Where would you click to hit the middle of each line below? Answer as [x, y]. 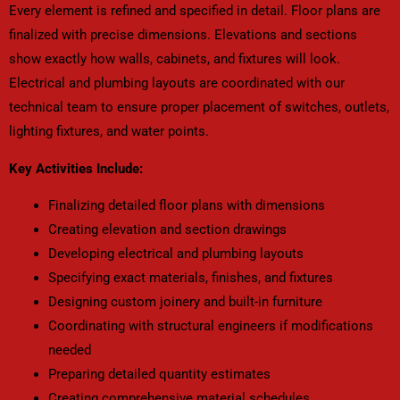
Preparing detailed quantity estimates [159, 375]
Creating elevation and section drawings [167, 230]
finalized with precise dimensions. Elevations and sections [183, 35]
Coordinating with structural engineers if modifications [210, 326]
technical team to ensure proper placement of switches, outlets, [199, 108]
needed [69, 350]
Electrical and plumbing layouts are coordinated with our [177, 83]
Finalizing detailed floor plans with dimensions [186, 206]
